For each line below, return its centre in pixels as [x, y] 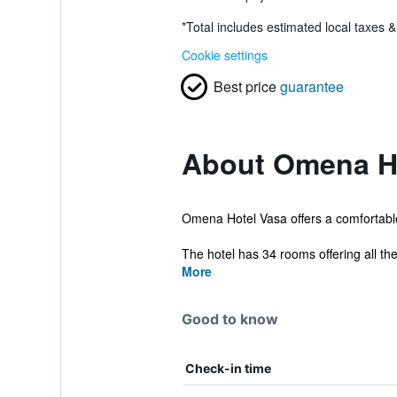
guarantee [311, 86]
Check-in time [228, 368]
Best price [245, 86]
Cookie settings [224, 55]
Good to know [230, 319]
